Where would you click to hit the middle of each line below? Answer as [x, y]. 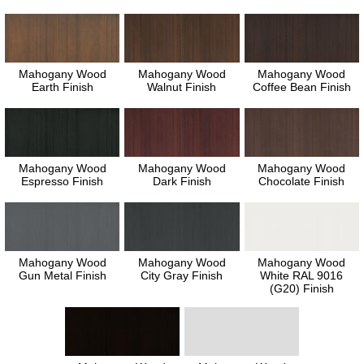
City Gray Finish [182, 275]
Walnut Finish [182, 87]
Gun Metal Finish [62, 275]
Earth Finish [62, 87]
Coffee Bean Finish [301, 87]
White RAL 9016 [302, 275]
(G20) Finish [301, 288]
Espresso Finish [63, 181]
